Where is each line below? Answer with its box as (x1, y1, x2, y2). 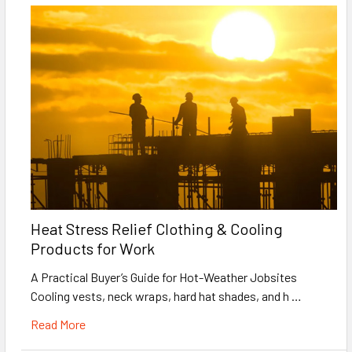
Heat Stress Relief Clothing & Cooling (31, 218, 283, 238)
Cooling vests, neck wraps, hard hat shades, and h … (31, 288, 302, 303)
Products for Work (31, 238, 155, 258)
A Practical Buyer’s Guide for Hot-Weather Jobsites (31, 269, 297, 284)
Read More (31, 316, 86, 332)
